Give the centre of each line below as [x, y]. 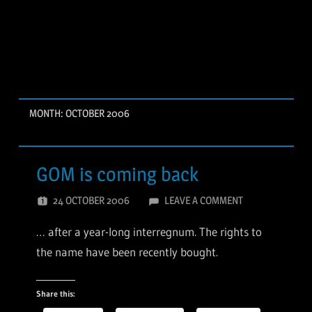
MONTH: [47, 114]
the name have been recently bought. [127, 252]
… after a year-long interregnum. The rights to [149, 232]
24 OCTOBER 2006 [91, 201]
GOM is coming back [117, 174]
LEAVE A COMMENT [203, 201]
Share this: [56, 293]
